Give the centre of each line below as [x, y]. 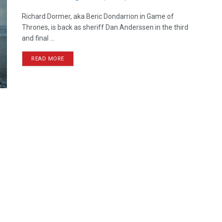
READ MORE [48, 59]
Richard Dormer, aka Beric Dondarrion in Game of [98, 16]
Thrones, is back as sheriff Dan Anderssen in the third [105, 27]
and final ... [38, 38]
